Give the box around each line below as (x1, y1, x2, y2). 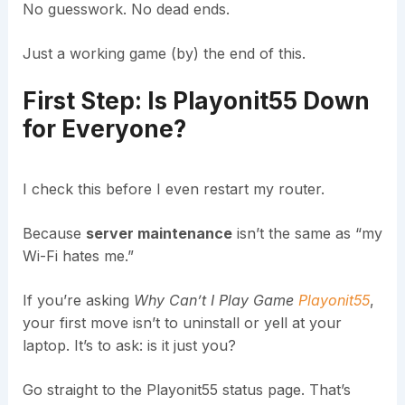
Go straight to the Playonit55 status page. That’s (22, 381, 351, 400)
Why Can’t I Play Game (133, 291, 298, 310)
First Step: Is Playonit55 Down (22, 87, 370, 116)
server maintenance (85, 224, 232, 243)
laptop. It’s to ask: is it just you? (22, 336, 236, 355)
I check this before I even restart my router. (22, 180, 325, 199)
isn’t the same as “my (231, 224, 382, 243)
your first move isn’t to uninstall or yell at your (22, 314, 342, 333)
